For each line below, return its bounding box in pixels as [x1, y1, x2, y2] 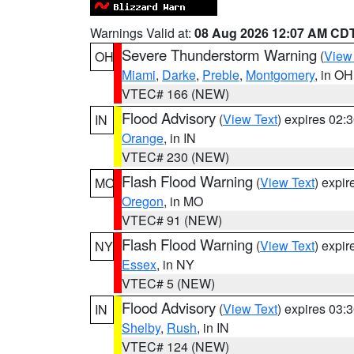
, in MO [164, 192, 203, 210]
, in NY [156, 255, 194, 273]
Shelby [122, 318, 160, 337]
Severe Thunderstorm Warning [122, 44, 317, 65]
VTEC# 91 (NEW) [122, 211, 222, 229]
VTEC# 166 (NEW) [122, 85, 229, 103]
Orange [122, 129, 164, 147]
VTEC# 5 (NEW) [122, 274, 215, 292]
